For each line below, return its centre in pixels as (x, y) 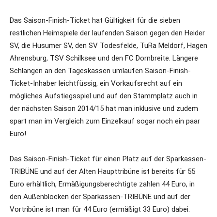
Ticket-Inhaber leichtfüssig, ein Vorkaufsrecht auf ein (96, 83)
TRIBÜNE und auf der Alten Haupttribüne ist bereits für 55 (102, 171)
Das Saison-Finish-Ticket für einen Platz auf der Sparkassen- (108, 159)
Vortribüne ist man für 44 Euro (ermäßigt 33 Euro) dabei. (100, 209)
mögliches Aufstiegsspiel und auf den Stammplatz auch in (104, 96)
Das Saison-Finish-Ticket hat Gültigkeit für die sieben (95, 20)
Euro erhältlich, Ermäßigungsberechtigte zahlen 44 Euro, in (102, 184)
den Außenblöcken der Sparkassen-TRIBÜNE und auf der (100, 196)
